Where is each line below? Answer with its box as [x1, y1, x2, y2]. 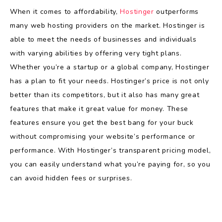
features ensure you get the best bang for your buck [10, 118, 194, 127]
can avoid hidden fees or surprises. [10, 173, 132, 183]
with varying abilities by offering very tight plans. [10, 49, 182, 58]
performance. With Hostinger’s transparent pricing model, [10, 146, 211, 155]
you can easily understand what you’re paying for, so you [10, 160, 211, 169]
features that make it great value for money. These [10, 104, 189, 113]
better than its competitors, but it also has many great [10, 90, 200, 100]
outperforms [154, 7, 199, 16]
